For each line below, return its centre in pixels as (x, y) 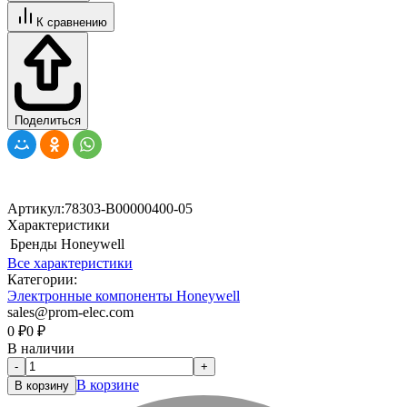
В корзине (108, 384)
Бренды (34, 243)
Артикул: (36, 208)
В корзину (42, 385)
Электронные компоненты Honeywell (124, 295)
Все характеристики (70, 263)
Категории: (42, 279)
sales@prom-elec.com (70, 312)
